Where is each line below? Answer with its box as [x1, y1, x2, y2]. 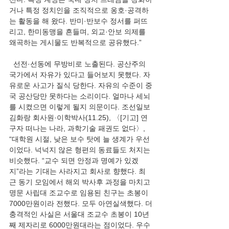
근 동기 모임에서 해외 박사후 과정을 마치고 [9, 178, 152, 186]
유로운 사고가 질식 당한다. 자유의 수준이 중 [9, 81, 152, 89]
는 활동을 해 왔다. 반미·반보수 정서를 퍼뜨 [9, 17, 148, 25]
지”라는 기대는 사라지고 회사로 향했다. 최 [9, 167, 146, 175]
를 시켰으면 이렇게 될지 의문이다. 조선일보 [9, 103, 152, 111]
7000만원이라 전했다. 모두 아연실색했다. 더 [9, 199, 154, 208]
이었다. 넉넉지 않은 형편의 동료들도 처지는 [9, 146, 152, 154]
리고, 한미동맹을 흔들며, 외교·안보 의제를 [9, 28, 148, 36]
